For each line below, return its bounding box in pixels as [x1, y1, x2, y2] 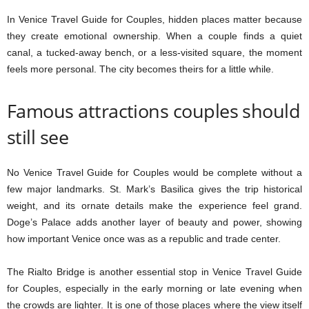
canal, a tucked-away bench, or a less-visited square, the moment [7, 47, 302, 58]
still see [7, 124, 69, 150]
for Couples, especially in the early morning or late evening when [7, 283, 302, 294]
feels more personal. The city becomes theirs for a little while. [7, 63, 274, 74]
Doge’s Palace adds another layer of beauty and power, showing [7, 217, 302, 228]
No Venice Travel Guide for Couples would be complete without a [7, 167, 302, 178]
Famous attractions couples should [7, 98, 301, 123]
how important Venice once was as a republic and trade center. [7, 233, 281, 244]
